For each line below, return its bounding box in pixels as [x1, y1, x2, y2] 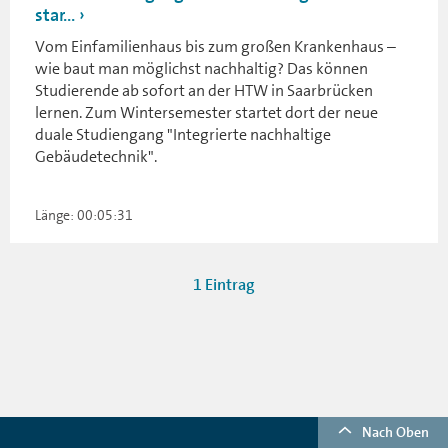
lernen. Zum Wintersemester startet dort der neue [35, 101, 378, 123]
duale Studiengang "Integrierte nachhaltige [35, 123, 331, 145]
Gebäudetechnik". [35, 145, 157, 167]
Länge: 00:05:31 [35, 205, 133, 224]
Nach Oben [362, 422, 429, 441]
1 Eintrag [193, 274, 255, 295]
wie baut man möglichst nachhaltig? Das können [35, 57, 368, 79]
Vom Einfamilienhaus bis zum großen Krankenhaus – [35, 35, 396, 57]
